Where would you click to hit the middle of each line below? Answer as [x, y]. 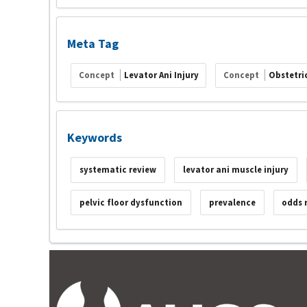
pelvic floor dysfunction [131, 202]
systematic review [118, 170]
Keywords [95, 137]
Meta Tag [93, 44]
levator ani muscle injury [235, 170]
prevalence [232, 202]
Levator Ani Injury [161, 75]
